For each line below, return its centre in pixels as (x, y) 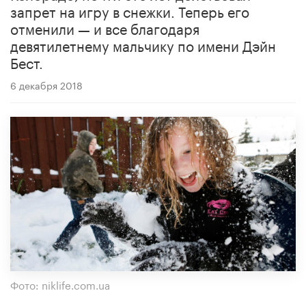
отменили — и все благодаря (105, 27)
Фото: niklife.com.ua (60, 284)
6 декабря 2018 (46, 84)
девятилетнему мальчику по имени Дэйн (143, 44)
